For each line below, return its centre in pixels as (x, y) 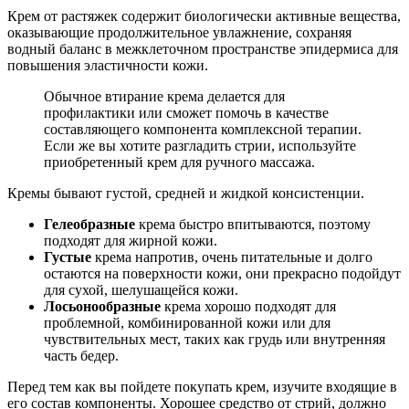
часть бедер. (81, 356)
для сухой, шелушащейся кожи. (141, 290)
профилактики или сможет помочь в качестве (186, 113)
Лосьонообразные (102, 307)
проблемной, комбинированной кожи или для (187, 323)
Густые (68, 257)
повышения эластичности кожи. (108, 66)
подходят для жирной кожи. (131, 241)
